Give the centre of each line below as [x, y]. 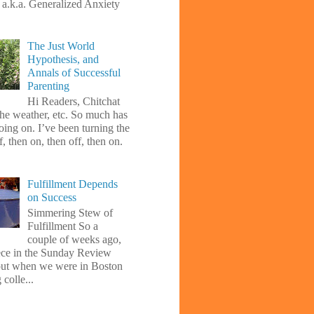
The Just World [61, 46]
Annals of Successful [74, 73]
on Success [52, 197]
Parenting [49, 86]
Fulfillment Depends [73, 184]
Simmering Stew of [70, 212]
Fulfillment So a [63, 226]
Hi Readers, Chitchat [74, 102]
